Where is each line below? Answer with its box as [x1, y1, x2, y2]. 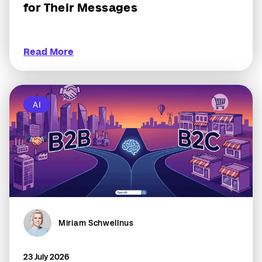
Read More [23, 47, 74, 57]
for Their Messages [23, 1, 138, 15]
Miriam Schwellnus [58, 218, 134, 228]
